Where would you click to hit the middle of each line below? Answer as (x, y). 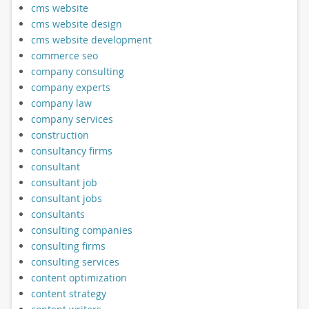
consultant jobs (66, 198)
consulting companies (81, 230)
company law (61, 103)
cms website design (76, 23)
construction (60, 134)
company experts (70, 87)
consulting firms (68, 246)
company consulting (77, 71)
